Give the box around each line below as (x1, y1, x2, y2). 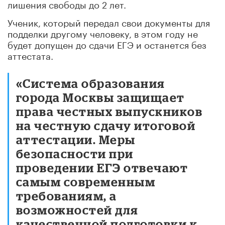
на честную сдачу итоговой (16, 118, 196, 132)
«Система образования (16, 76, 165, 90)
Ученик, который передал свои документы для (8, 14, 210, 29)
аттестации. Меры (16, 132, 136, 146)
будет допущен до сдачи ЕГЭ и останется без (8, 36, 206, 51)
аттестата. (8, 47, 53, 62)
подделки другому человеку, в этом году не (8, 25, 198, 40)
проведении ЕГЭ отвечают (16, 160, 188, 174)
